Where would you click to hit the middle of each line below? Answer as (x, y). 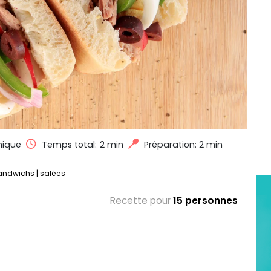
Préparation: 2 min (183, 144)
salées (53, 173)
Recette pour (140, 200)
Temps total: (69, 144)
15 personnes (205, 200)
